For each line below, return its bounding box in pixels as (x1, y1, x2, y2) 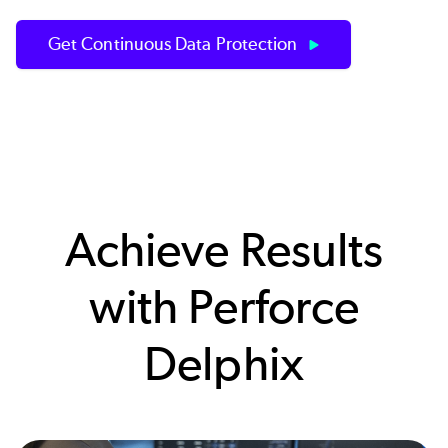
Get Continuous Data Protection (48, 32, 302, 55)
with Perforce (88, 277, 360, 335)
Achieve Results (64, 220, 384, 278)
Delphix (144, 334, 304, 392)
